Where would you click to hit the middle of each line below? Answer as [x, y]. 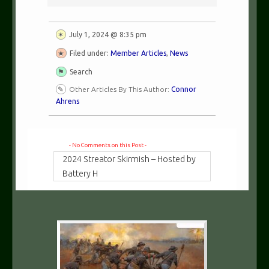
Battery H [80, 174]
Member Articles [138, 53]
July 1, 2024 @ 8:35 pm [107, 34]
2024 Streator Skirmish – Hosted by [129, 159]
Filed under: [90, 53]
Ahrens [67, 101]
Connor [183, 89]
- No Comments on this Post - [107, 145]
